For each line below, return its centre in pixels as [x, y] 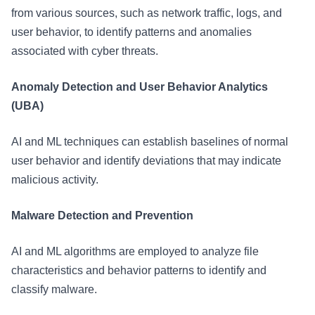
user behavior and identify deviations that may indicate [146, 161]
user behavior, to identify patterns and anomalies [131, 32]
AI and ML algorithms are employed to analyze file [135, 251]
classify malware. [56, 289]
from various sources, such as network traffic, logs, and [147, 13]
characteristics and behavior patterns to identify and [139, 270]
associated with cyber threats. [86, 51]
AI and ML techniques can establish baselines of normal [150, 142]
